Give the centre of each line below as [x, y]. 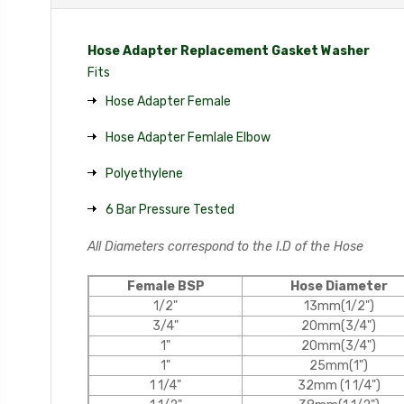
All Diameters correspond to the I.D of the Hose [225, 246]
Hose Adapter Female [168, 101]
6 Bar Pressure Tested [170, 209]
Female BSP [165, 286]
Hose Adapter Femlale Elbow [188, 137]
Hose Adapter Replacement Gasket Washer [229, 50]
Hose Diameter [339, 286]
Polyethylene [144, 173]
